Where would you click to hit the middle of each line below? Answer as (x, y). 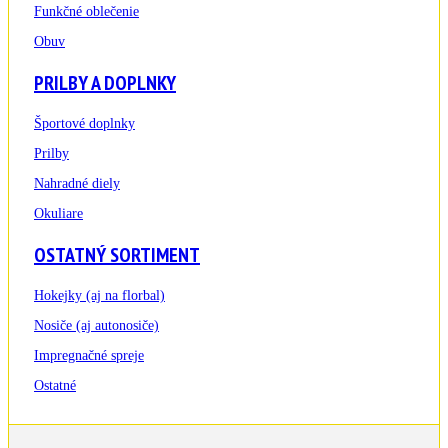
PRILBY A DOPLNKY (105, 83)
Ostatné (55, 386)
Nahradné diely (77, 184)
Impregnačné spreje (89, 356)
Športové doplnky (84, 124)
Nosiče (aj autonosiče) (96, 326)
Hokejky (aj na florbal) (99, 296)
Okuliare (58, 214)
